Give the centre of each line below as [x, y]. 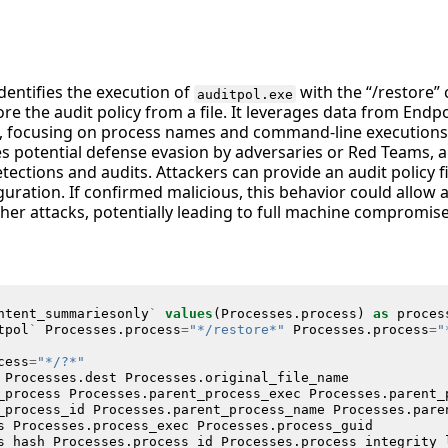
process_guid [324, 425]
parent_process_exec [224, 393]
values [188, 313]
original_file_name [276, 377]
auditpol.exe [245, 94]
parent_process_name [248, 409]
